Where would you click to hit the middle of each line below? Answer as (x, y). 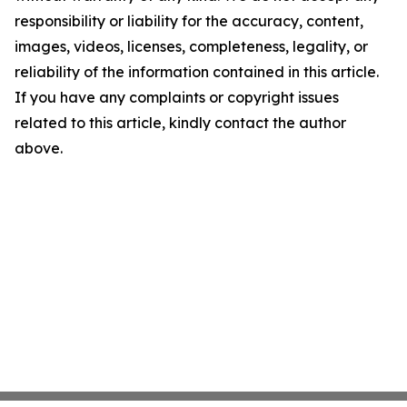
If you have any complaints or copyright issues (177, 97)
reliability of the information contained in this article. (197, 72)
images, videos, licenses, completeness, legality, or (191, 46)
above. (39, 148)
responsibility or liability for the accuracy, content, (189, 21)
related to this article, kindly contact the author (180, 123)
